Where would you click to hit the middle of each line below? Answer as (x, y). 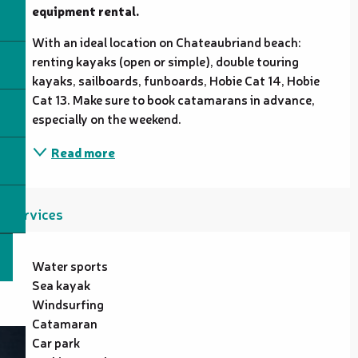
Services (36, 213)
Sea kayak (61, 284)
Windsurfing (68, 303)
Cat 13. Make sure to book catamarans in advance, (173, 99)
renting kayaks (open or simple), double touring (165, 60)
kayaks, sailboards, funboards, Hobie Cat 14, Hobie (176, 80)
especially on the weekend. (107, 118)
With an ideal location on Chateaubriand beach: (167, 41)
